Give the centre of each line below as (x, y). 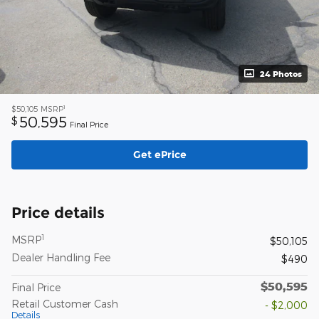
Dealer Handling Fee (61, 258)
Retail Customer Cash (65, 304)
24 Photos (281, 73)
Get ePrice (159, 154)
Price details (58, 213)
